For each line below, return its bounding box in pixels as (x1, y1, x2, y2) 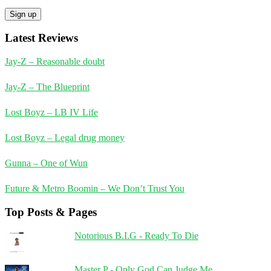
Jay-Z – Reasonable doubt (5, 56, 105, 67)
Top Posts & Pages (5, 205, 97, 218)
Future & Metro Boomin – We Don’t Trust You (5, 183, 184, 194)
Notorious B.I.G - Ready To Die (74, 230, 198, 241)
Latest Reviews (5, 31, 78, 45)
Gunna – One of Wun (5, 158, 88, 169)
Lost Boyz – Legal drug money (5, 132, 125, 143)
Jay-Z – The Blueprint (5, 82, 90, 93)
